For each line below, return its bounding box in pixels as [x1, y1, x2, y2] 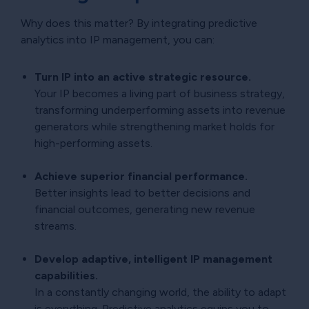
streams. [34, 219, 77, 232]
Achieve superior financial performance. [34, 169, 248, 183]
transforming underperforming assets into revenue [34, 103, 286, 117]
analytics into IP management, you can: [21, 32, 215, 46]
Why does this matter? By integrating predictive [21, 16, 257, 30]
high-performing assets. [34, 136, 152, 150]
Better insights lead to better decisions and [34, 186, 250, 199]
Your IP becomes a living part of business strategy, [34, 86, 285, 100]
